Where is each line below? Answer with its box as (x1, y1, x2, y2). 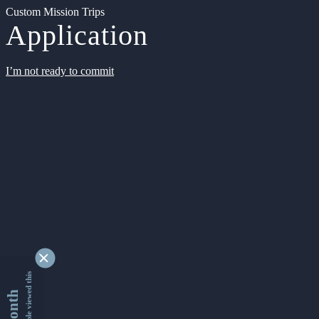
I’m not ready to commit (6, 65, 114, 77)
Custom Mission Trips (6, 6, 105, 18)
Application (6, 19, 148, 51)
